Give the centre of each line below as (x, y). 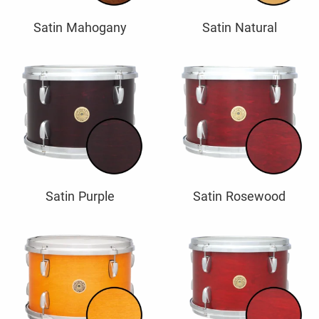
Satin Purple (80, 196)
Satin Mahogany (80, 27)
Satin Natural (239, 27)
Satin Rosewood (239, 196)
